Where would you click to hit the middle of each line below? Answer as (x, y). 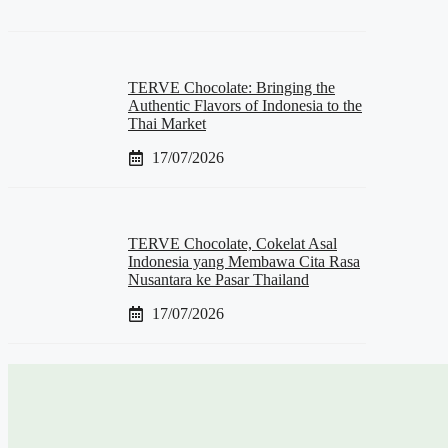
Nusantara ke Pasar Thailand (218, 279)
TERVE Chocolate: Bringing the (231, 88)
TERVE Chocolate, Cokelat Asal (232, 243)
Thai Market (167, 124)
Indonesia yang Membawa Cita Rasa (244, 261)
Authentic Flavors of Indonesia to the (245, 106)
